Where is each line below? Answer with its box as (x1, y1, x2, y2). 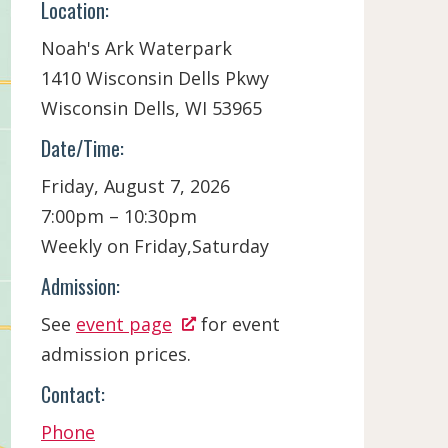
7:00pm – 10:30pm (41, 204, 197, 228)
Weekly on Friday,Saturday (41, 234, 269, 258)
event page (76, 312, 172, 336)
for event (196, 312, 280, 336)
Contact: (41, 379, 105, 409)
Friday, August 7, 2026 (41, 174, 230, 198)
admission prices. (41, 342, 191, 366)
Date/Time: (41, 133, 124, 163)
